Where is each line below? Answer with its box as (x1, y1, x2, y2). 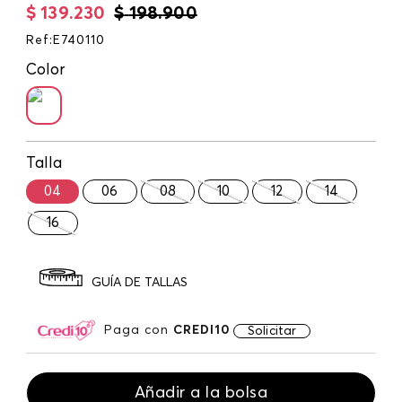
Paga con (104, 323, 173, 336)
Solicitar (248, 324, 297, 337)
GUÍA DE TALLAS (92, 276, 188, 290)
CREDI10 (173, 323, 231, 336)
